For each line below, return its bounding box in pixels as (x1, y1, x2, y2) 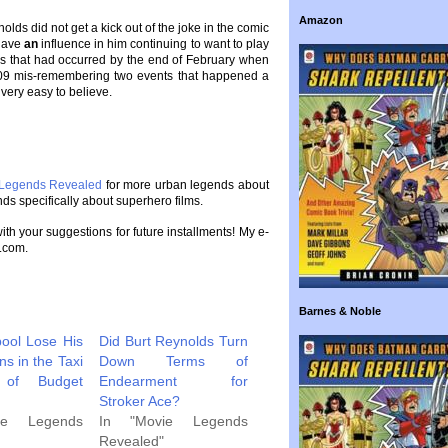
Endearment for (99, 373, 248, 389)
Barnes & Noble (299, 305, 381, 317)
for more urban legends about (102, 178, 270, 192)
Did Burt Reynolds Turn (99, 333, 248, 349)
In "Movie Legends (99, 413, 248, 429)
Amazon (299, 14, 343, 26)
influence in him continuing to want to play (37, 37, 270, 51)
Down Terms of (99, 353, 248, 369)
